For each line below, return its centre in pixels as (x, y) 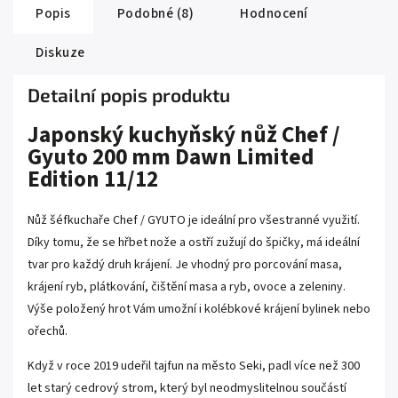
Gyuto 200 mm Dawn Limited (171, 158)
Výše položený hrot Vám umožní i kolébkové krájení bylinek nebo (199, 309)
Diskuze (60, 53)
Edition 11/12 (93, 180)
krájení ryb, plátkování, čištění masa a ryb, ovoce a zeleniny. (187, 287)
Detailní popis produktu (129, 95)
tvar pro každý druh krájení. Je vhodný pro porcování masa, (185, 264)
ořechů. (48, 331)
